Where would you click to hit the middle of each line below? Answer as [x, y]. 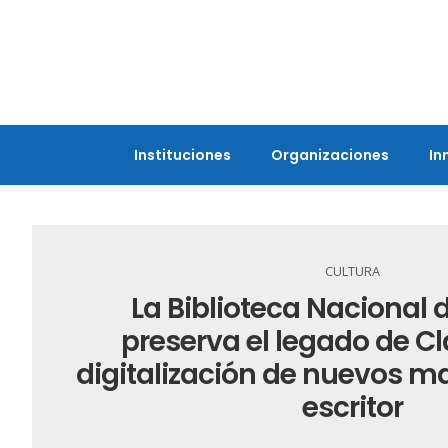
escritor [352, 407]
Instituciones [182, 155]
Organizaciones [329, 155]
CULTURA [352, 271]
